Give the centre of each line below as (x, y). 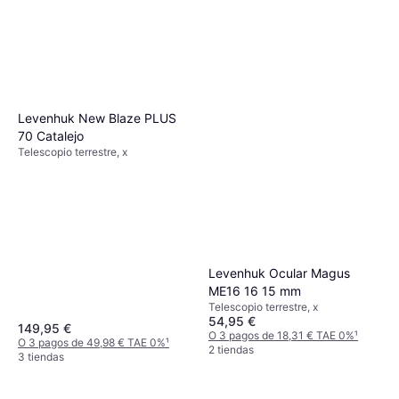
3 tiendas (41, 356)
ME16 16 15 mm (255, 290)
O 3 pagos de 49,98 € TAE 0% (92, 342)
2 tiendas (231, 349)
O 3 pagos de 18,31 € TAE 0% (281, 335)
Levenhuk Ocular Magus (279, 273)
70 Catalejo (51, 135)
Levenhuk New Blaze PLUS (97, 118)
